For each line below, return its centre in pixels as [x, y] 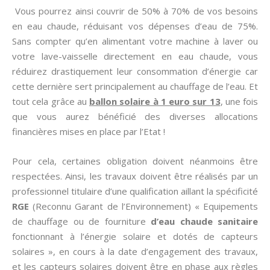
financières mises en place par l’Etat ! [89, 131]
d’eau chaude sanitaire [205, 221]
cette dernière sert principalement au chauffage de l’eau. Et [135, 86]
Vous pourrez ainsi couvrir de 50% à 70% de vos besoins [135, 11]
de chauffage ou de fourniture [82, 221]
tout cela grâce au [51, 101]
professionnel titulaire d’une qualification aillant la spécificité [135, 191]
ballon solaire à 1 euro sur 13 [155, 101]
